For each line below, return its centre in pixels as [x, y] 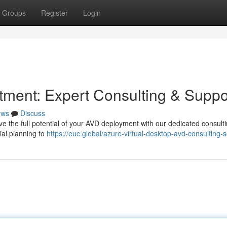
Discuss [33, 113]
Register [54, 13]
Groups [14, 13]
